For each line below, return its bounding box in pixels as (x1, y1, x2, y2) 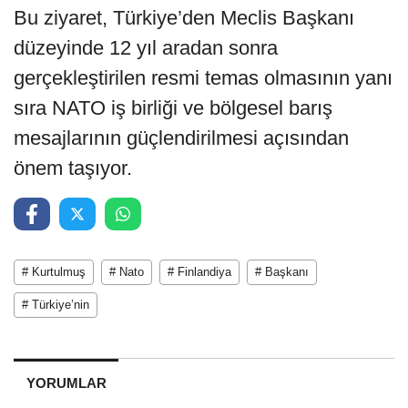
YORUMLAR (25, 374, 107, 391)
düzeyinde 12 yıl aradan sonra (14, 36, 278, 59)
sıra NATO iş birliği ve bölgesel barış (14, 96, 332, 119)
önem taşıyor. (14, 156, 132, 179)
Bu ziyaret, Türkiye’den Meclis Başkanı (14, 5, 354, 29)
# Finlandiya (168, 264, 231, 279)
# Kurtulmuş (22, 264, 86, 279)
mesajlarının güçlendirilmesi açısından (14, 126, 349, 149)
